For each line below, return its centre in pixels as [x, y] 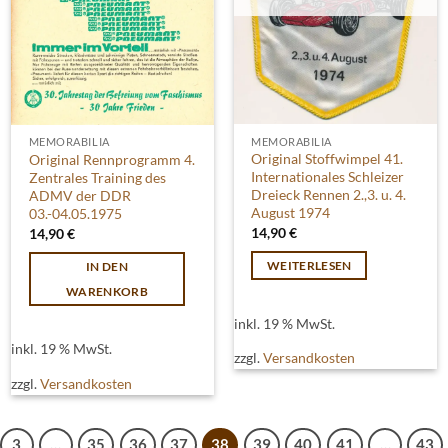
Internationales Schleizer [328, 177]
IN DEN [107, 267]
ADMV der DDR [79, 196]
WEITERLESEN [309, 266]
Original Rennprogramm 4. [111, 160]
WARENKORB [107, 292]
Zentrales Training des [97, 178]
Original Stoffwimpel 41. [327, 159]
